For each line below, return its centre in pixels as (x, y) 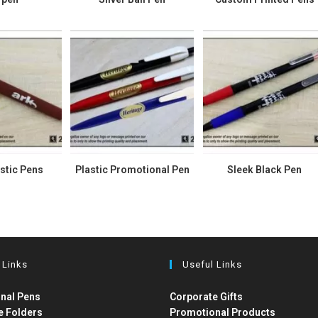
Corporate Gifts (206, 297)
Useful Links (212, 264)
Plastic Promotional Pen (132, 170)
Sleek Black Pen (265, 170)
